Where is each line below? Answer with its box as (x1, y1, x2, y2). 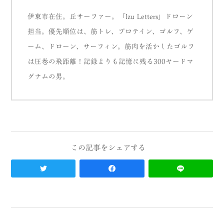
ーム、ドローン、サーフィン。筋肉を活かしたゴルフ (27, 43, 195, 50)
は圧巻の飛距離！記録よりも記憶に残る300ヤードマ (27, 58, 194, 65)
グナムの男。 (27, 73, 70, 80)
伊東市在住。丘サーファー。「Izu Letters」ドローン (27, 13, 193, 20)
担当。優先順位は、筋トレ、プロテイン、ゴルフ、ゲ (27, 28, 194, 35)
